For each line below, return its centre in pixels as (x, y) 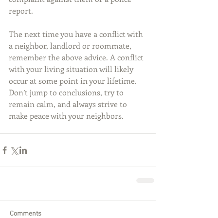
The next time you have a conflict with (77, 34)
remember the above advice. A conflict (77, 57)
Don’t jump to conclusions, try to (67, 92)
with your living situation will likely (72, 69)
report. (21, 11)
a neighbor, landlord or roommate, (71, 46)
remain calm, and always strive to (69, 104)
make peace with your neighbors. (66, 116)
